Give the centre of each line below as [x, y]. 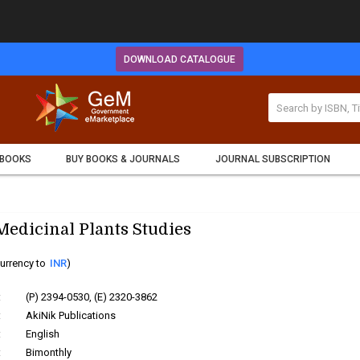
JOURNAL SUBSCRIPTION [272, 159]
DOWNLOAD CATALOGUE [180, 59]
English [43, 334]
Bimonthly [49, 352]
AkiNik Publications [71, 315]
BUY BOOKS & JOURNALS [123, 159]
